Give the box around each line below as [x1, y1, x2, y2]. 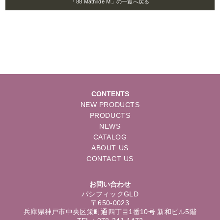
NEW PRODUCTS [80, 101, 140, 109]
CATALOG [93, 134, 127, 141]
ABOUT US [91, 144, 129, 152]
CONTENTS [91, 90, 129, 98]
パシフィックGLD [82, 191, 138, 198]
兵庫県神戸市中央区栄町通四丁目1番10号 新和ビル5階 [23, 208, 197, 216]
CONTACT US [86, 155, 134, 163]
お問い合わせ [89, 181, 131, 189]
